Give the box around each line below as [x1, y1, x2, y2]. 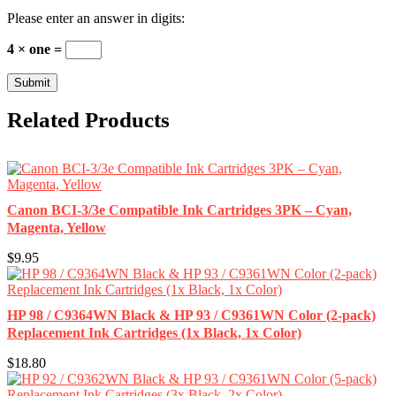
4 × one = [7, 42, 65, 57]
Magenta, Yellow [7, 220, 106, 235]
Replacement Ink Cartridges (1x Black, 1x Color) [7, 325, 301, 340]
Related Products [7, 108, 170, 132]
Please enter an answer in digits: [7, 11, 185, 26]
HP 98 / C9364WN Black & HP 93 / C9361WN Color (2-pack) [7, 308, 376, 323]
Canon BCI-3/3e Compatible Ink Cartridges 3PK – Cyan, [7, 202, 352, 217]
